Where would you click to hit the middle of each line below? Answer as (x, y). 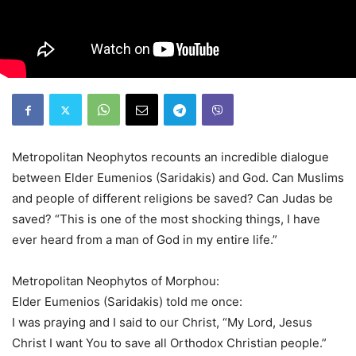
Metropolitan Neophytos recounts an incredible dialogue (170, 157)
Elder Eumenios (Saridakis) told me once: (127, 302)
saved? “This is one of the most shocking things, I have (166, 219)
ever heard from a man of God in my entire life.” (145, 240)
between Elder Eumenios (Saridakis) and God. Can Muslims (178, 178)
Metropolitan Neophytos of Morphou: (116, 281)
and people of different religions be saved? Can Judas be (172, 198)
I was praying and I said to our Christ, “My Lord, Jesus (162, 322)
